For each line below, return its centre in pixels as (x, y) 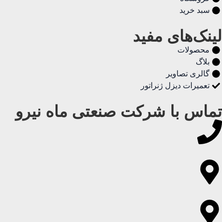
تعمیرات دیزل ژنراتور (175, 86)
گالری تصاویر (188, 74)
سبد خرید (194, 10)
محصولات (194, 50)
